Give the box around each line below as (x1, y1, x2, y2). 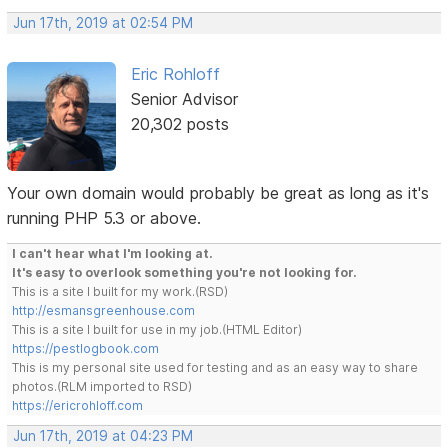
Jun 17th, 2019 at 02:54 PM (13, 15, 194, 32)
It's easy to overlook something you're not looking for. (12, 264, 358, 280)
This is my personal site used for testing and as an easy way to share (12, 359, 419, 375)
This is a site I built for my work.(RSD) (12, 283, 229, 299)
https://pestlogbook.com (12, 340, 160, 356)
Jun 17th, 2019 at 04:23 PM (13, 427, 194, 444)
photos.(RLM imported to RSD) (12, 378, 193, 394)
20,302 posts (130, 114, 229, 135)
